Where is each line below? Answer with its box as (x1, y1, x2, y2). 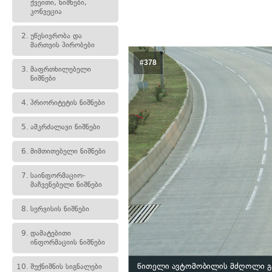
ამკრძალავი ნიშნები (30, 123, 100, 131)
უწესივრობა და (30, 32, 82, 40)
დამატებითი (30, 229, 71, 237)
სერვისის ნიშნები (30, 205, 89, 213)
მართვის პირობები (30, 41, 95, 49)
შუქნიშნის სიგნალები (30, 262, 102, 271)
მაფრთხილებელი (30, 65, 91, 73)
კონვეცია (30, 7, 62, 16)
